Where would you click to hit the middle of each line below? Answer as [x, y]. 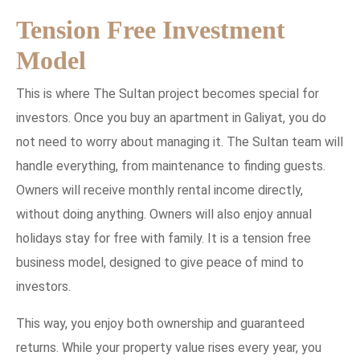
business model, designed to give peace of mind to [160, 262]
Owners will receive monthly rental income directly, [160, 190]
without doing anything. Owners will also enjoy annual [164, 214]
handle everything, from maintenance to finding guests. [171, 166]
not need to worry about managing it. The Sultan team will [180, 141]
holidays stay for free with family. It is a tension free [164, 238]
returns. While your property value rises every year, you [169, 347]
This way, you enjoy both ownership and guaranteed [160, 323]
